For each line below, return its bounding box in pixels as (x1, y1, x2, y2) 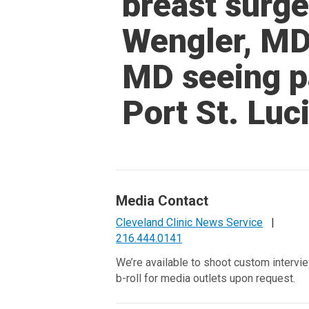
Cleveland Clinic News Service (116, 216, 263, 229)
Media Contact (116, 192, 209, 209)
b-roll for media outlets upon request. (116, 272, 296, 285)
